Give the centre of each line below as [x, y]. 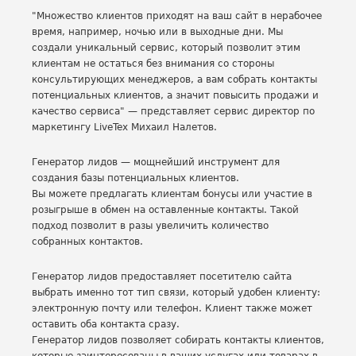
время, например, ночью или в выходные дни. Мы [157, 32]
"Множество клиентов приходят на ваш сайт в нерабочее [177, 16]
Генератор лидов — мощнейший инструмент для [156, 162]
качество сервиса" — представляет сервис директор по [173, 111]
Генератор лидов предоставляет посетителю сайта [162, 277]
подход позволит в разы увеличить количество [150, 226]
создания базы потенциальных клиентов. [135, 178]
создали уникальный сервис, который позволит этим [166, 48]
